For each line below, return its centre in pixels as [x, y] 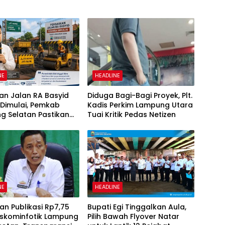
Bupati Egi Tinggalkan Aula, [137, 207]
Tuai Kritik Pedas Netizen [131, 114]
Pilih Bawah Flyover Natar [133, 216]
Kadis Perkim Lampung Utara [140, 105]
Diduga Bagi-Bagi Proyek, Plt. [140, 95]
